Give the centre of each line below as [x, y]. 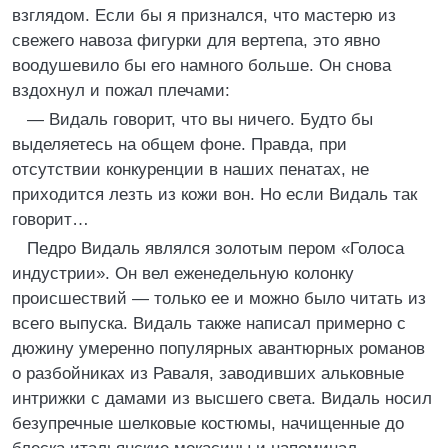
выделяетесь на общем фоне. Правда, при [179, 144]
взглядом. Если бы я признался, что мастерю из [204, 15]
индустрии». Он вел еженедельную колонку [183, 273]
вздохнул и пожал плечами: [121, 90]
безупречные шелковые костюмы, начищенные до [208, 423]
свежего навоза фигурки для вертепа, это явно [196, 40]
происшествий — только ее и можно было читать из [219, 298]
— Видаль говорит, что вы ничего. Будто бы [200, 119]
